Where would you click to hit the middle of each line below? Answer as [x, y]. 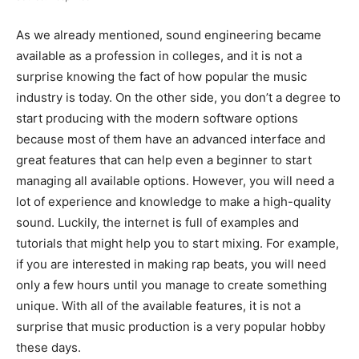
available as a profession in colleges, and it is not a [159, 56]
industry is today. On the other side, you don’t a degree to [178, 98]
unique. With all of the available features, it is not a [158, 306]
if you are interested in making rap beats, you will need [171, 264]
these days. [48, 348]
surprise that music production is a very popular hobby [171, 327]
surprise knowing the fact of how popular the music [161, 77]
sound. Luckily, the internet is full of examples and [157, 223]
